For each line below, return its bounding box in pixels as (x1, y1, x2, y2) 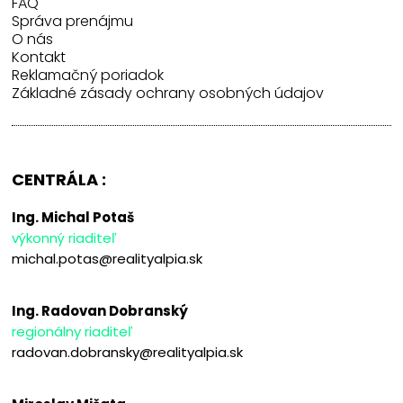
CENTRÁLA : (12, 167, 107, 191)
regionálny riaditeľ (12, 321, 134, 341)
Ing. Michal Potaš (12, 207, 135, 227)
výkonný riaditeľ (12, 228, 118, 247)
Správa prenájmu (12, 10, 134, 31)
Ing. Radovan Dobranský (12, 300, 189, 320)
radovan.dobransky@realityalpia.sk (12, 342, 244, 362)
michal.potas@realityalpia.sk (12, 248, 203, 268)
